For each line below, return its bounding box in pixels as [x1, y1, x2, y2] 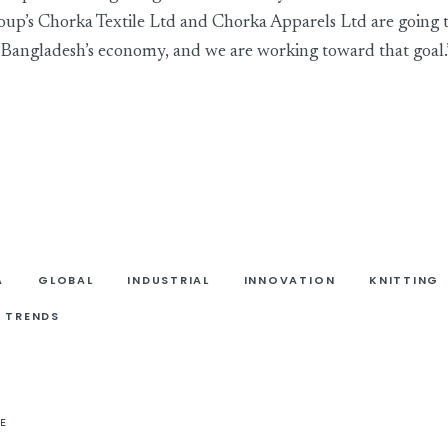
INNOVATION [243, 271, 336, 288]
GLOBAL [38, 271, 94, 288]
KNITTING [369, 271, 440, 288]
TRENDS [5, 308, 60, 325]
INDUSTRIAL [127, 271, 210, 288]
